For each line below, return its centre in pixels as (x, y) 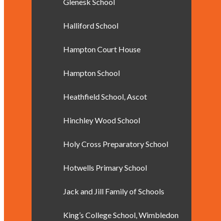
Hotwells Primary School (105, 167)
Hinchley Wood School (102, 120)
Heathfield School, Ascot (105, 96)
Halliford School (91, 25)
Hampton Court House (102, 49)
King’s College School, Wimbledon (121, 215)
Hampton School (92, 73)
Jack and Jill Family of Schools (114, 191)
